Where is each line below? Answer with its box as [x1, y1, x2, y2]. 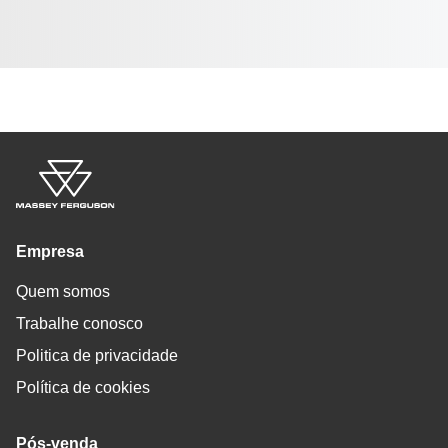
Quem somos [16, 283, 110, 300]
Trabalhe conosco [16, 315, 143, 332]
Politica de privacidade [16, 347, 178, 364]
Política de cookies [16, 379, 150, 396]
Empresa [16, 243, 84, 260]
